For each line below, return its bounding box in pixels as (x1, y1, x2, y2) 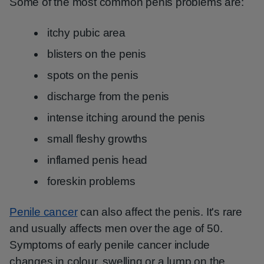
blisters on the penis (47, 48, 146, 60)
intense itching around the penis (47, 111, 205, 124)
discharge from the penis (47, 90, 170, 103)
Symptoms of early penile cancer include (9, 239, 210, 251)
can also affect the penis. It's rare (77, 206, 243, 218)
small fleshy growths (47, 133, 147, 145)
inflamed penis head (47, 154, 148, 166)
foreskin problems (47, 175, 136, 187)
